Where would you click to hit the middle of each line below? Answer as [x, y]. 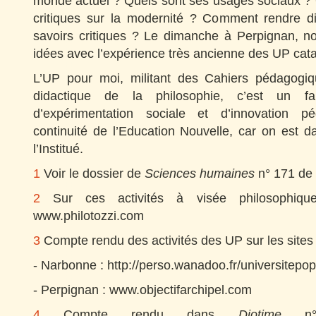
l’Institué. [58, 148]
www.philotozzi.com [89, 215]
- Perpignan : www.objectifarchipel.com [142, 290]
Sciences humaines [200, 173]
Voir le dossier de [92, 173]
